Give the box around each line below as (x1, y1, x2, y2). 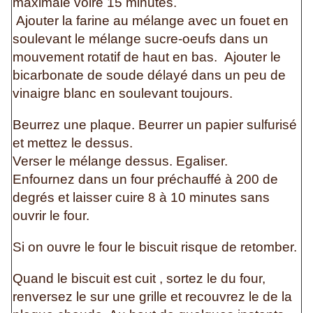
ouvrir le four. (13, 208, 93, 224)
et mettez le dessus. (13, 136, 133, 151)
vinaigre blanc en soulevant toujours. (13, 86, 233, 101)
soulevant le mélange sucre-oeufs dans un (13, 31, 268, 47)
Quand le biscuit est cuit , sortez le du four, (13, 271, 265, 286)
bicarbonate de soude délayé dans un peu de (13, 68, 286, 83)
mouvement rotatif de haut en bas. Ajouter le (13, 50, 281, 65)
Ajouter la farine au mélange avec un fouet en (16, 13, 289, 29)
